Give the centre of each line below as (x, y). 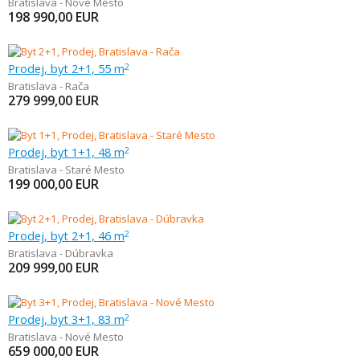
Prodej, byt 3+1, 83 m (66, 319)
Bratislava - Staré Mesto (66, 170)
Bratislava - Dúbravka (61, 253)
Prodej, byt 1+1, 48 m (66, 152)
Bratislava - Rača (49, 86)
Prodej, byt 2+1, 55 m (66, 68)
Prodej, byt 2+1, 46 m (66, 235)
